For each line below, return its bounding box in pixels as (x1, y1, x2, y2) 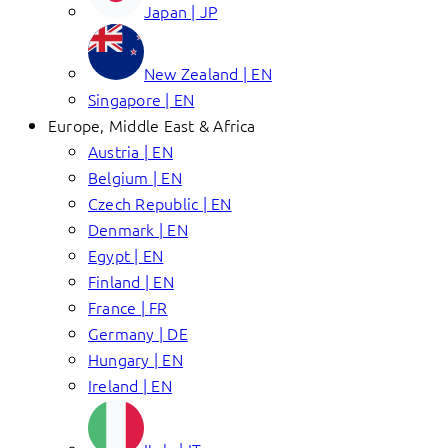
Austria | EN (88, 140, 173, 162)
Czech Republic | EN (88, 192, 232, 214)
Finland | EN (88, 270, 174, 292)
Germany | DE (88, 322, 188, 344)
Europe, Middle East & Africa (48, 114, 256, 136)
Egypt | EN (88, 244, 164, 266)
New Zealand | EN (144, 62, 272, 84)
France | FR (88, 296, 168, 318)
